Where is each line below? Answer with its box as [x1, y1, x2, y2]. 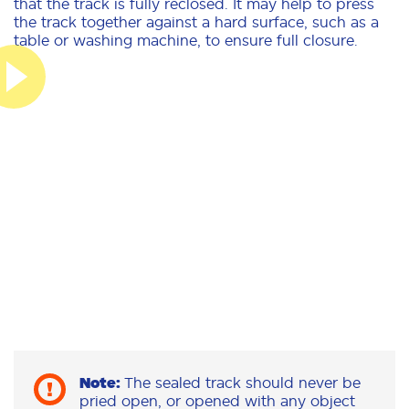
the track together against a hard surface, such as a [14, 13, 379, 30]
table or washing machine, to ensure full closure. [14, 31, 358, 48]
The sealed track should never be [124, 374, 361, 392]
